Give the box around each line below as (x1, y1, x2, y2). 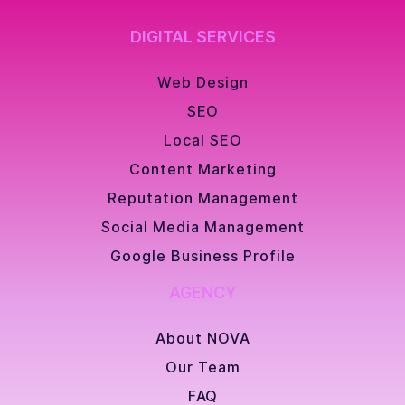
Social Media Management (101, 218, 305, 236)
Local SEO (164, 131, 242, 149)
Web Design (157, 73, 249, 91)
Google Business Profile (110, 247, 296, 265)
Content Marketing (129, 160, 277, 178)
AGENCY (168, 283, 237, 302)
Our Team (165, 358, 240, 376)
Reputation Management (108, 189, 298, 207)
